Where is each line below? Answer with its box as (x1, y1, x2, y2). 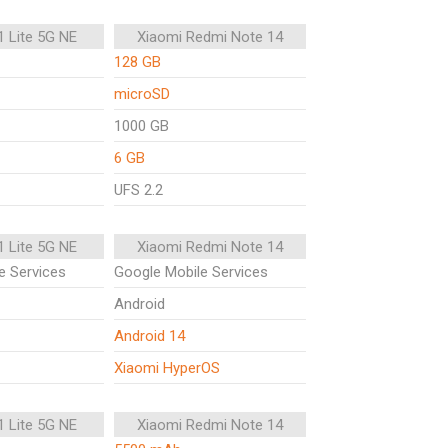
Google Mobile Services (114, 263, 268, 281)
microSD (114, 85, 170, 103)
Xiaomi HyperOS (114, 359, 220, 377)
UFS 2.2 (114, 181, 163, 199)
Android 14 (114, 327, 185, 345)
